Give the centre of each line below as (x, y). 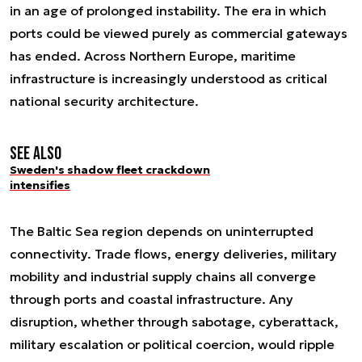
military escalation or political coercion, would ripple (172, 344)
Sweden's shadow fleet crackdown (110, 170)
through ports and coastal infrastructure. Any (152, 299)
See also (36, 154)
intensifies (40, 185)
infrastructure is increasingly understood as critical (168, 79)
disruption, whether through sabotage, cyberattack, (174, 321)
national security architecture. (104, 101)
